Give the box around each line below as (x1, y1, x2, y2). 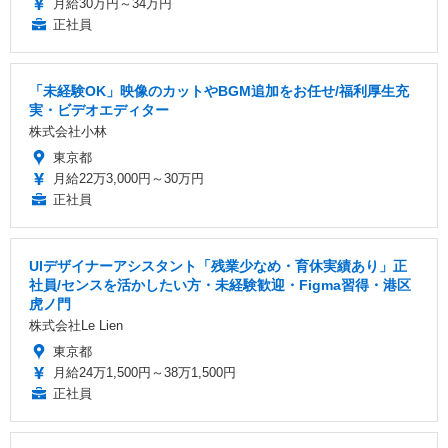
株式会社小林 (29, 124, 107, 140)
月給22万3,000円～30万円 (53, 171, 204, 187)
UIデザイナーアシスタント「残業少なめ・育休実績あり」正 (29, 258, 407, 275)
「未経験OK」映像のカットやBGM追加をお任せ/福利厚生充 (29, 83, 409, 100)
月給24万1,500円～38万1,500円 (53, 365, 236, 381)
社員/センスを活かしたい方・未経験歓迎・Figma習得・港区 (29, 277, 411, 294)
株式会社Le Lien (29, 318, 123, 334)
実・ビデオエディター (29, 102, 169, 119)
